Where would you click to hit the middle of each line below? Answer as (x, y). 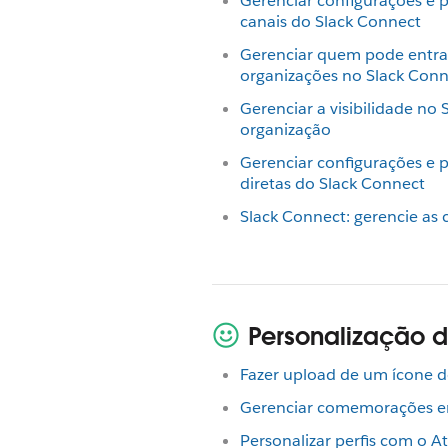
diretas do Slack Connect (332, 183)
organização (285, 129)
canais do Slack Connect (330, 21)
